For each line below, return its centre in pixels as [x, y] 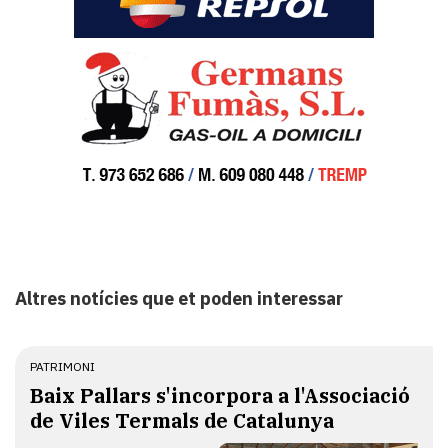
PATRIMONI [62, 367]
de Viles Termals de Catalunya [182, 421]
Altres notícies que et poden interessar [179, 299]
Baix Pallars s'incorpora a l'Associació [220, 396]
